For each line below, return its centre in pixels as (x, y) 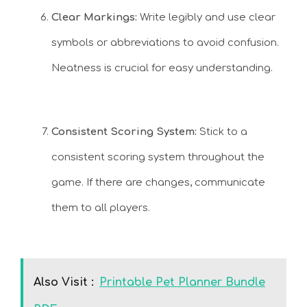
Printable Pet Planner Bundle (182, 283)
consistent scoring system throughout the (158, 157)
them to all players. (101, 208)
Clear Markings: (94, 18)
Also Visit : (64, 283)
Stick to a (222, 132)
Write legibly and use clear (206, 18)
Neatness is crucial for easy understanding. (162, 69)
